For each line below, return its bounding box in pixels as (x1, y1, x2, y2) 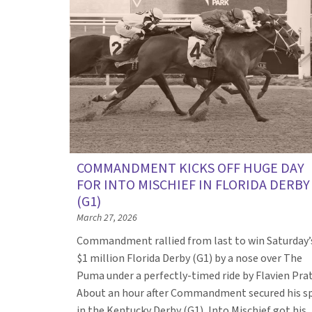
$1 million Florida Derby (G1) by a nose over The (77, 250, 302, 266)
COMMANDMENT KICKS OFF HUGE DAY (77, 158, 304, 178)
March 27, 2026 (77, 210, 137, 225)
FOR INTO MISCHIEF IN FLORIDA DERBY (77, 175, 310, 195)
